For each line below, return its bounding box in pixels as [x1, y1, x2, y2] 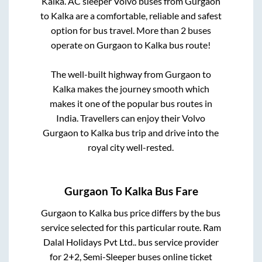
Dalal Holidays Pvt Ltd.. [43, 236, 136, 248]
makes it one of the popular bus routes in [49, 97, 212, 109]
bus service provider [136, 236, 219, 248]
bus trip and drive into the [113, 126, 219, 138]
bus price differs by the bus [112, 207, 221, 219]
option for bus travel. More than [50, 24, 181, 36]
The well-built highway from [50, 68, 165, 80]
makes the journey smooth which [75, 82, 209, 94]
